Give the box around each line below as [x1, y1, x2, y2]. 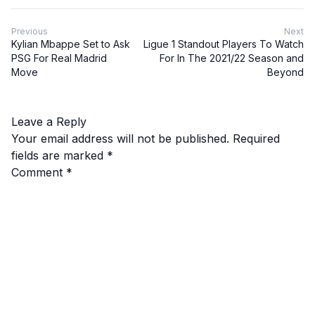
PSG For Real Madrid [11, 51, 107, 64]
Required [233, 131, 280, 146]
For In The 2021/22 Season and [160, 51, 304, 64]
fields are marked [11, 148, 107, 162]
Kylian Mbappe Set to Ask [11, 37, 130, 50]
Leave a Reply [11, 114, 86, 129]
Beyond [267, 65, 304, 78]
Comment [11, 165, 66, 179]
